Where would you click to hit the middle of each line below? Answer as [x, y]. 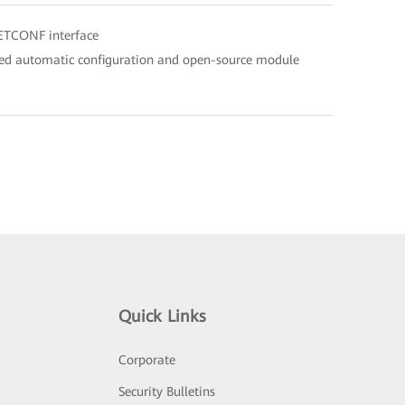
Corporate [147, 359]
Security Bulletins [167, 391]
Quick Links [163, 316]
